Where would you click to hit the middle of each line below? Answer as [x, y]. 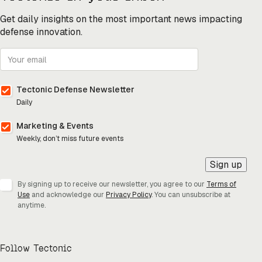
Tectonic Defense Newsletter [75, 90]
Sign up [226, 165]
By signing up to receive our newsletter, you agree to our [112, 185]
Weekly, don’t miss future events [70, 139]
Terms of [221, 185]
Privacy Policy [129, 195]
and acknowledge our [68, 195]
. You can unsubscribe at [191, 195]
